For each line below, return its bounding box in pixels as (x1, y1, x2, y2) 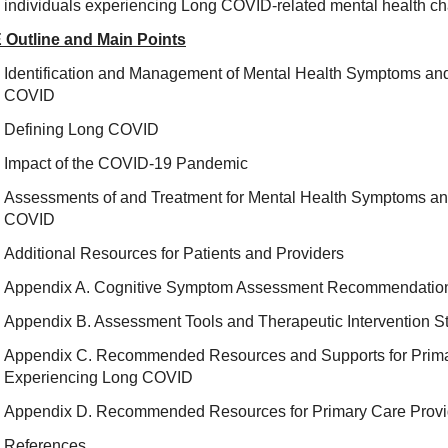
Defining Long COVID (3, 121, 159, 138)
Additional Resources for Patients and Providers (3, 245, 344, 262)
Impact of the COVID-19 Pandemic (3, 155, 248, 172)
